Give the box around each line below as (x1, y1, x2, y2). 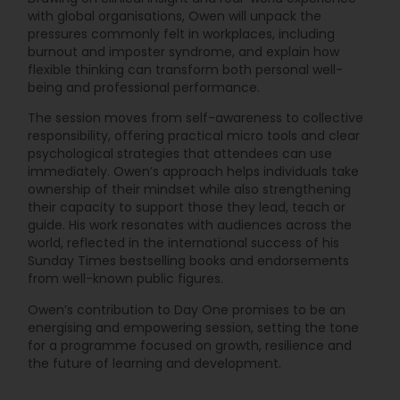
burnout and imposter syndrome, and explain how (28, 42, 340, 61)
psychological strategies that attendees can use (28, 145, 333, 163)
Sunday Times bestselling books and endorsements (28, 252, 350, 271)
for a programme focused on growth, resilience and (28, 336, 353, 354)
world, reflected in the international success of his (28, 234, 340, 253)
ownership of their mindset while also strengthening (28, 180, 352, 199)
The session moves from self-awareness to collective (28, 109, 364, 128)
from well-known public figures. (28, 270, 224, 288)
